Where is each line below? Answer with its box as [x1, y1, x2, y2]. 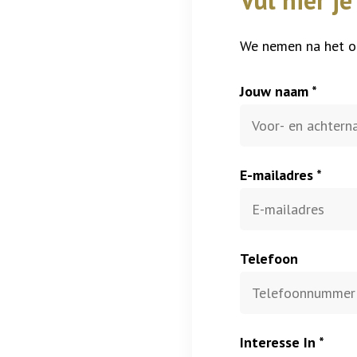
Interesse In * [240, 333, 324, 351]
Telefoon [240, 249, 298, 268]
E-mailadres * [240, 166, 322, 184]
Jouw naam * [240, 82, 317, 100]
